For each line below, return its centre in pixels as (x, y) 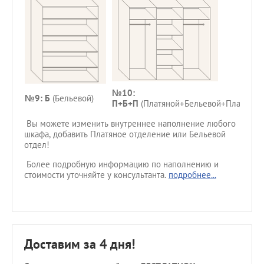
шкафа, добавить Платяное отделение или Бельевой (125, 134)
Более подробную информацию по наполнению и (121, 164)
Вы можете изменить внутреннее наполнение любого (130, 123)
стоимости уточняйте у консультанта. (96, 175)
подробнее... (192, 175)
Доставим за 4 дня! (80, 244)
